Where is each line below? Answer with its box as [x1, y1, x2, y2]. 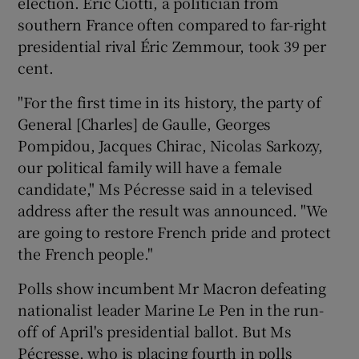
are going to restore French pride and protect [18, 220, 331, 242]
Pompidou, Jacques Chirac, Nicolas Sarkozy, [18, 134, 324, 155]
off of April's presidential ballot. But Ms [18, 320, 292, 341]
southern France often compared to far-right [18, 13, 327, 34]
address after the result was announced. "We [18, 199, 328, 220]
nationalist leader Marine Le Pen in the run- [18, 298, 324, 320]
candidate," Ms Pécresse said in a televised [18, 177, 313, 199]
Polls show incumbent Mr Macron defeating [18, 276, 326, 298]
